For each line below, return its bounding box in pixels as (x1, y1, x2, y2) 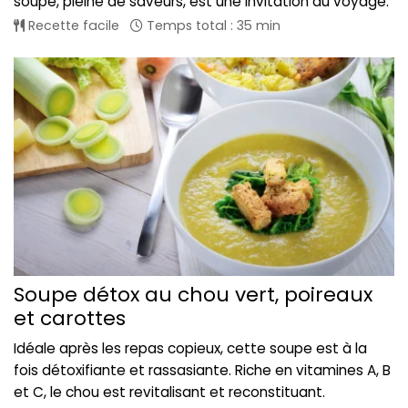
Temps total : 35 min (143, 16, 280, 36)
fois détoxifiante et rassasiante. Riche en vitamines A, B (14, 360, 391, 380)
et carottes (14, 303, 126, 332)
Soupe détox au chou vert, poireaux (14, 280, 372, 309)
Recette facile (25, 16, 119, 36)
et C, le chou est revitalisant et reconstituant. (14, 382, 325, 402)
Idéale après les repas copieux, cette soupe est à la (14, 338, 367, 358)
